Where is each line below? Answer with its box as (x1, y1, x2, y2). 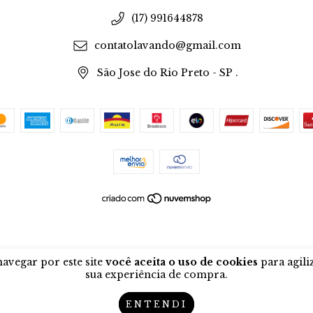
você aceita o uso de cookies (105, 256, 258, 268)
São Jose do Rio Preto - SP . (96, 66, 238, 80)
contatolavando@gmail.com (94, 39, 241, 52)
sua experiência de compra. (85, 268, 228, 281)
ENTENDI (125, 299, 187, 310)
